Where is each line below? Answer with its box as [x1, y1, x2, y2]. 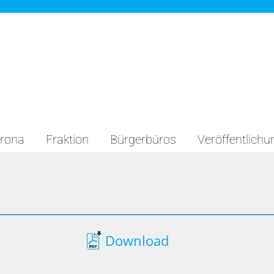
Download [105, 231, 169, 250]
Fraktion [46, 132, 89, 147]
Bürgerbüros [110, 132, 176, 147]
